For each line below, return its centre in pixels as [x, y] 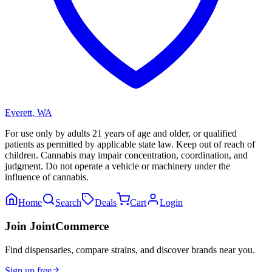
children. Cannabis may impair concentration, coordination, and [126, 155]
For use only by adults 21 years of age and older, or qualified [121, 134]
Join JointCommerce [57, 226]
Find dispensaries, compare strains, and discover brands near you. [130, 250]
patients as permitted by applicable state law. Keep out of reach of [130, 144]
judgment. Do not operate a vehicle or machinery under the [117, 166]
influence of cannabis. [47, 177]
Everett [19, 113]
